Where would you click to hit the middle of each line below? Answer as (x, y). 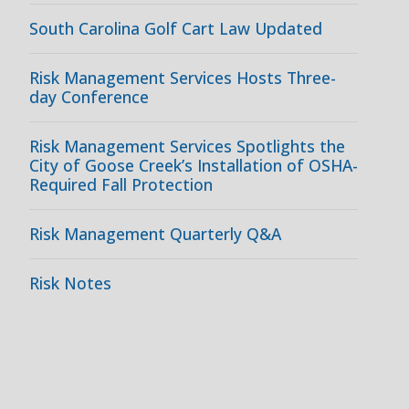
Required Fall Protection (123, 184)
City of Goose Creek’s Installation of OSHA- (194, 165)
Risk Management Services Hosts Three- (183, 78)
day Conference (89, 97)
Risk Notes (70, 283)
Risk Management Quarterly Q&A (155, 234)
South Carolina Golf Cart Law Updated (176, 28)
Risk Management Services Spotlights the (187, 146)
